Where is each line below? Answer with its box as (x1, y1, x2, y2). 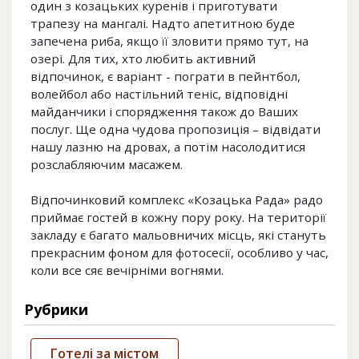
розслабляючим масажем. (30, 156, 183, 173)
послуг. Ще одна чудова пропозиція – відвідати (30, 121, 321, 138)
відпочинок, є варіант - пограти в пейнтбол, (30, 68, 301, 85)
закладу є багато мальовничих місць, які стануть (30, 227, 326, 244)
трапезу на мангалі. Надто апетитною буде (30, 15, 295, 32)
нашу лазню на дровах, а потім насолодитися (30, 139, 305, 155)
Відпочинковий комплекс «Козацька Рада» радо (30, 192, 323, 208)
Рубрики (24, 300, 88, 320)
